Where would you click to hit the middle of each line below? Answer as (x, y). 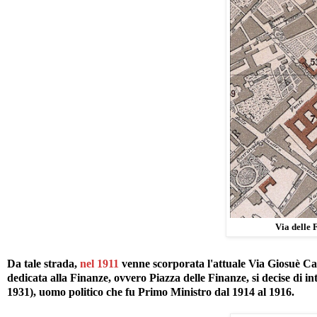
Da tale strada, (44, 263)
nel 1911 (99, 263)
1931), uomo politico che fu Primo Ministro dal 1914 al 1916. (151, 292)
